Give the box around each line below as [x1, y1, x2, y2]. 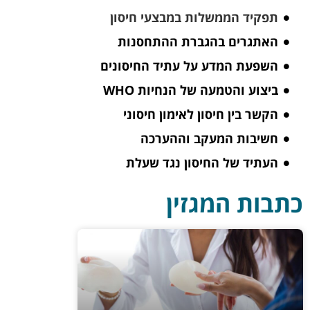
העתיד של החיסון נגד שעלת [125, 154, 278, 172]
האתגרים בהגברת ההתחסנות [117, 33, 278, 51]
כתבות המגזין [165, 188, 303, 220]
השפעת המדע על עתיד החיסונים [100, 57, 278, 75]
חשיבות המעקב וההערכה [140, 130, 278, 147]
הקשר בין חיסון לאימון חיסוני [122, 106, 278, 123]
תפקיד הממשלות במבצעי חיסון [109, 9, 278, 26]
